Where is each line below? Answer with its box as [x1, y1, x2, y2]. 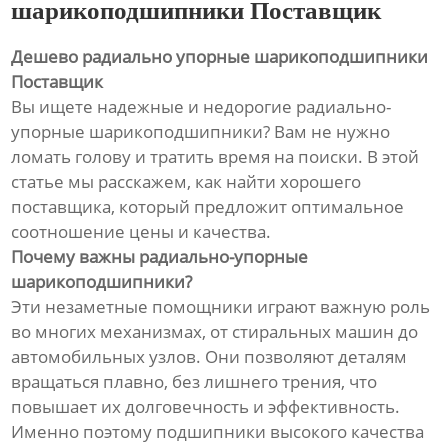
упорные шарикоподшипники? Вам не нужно [11, 120, 391, 144]
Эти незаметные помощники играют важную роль [11, 295, 431, 319]
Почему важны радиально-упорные [11, 245, 309, 269]
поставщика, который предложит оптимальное [11, 195, 405, 219]
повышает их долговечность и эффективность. [11, 395, 401, 419]
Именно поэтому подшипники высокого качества [11, 420, 425, 444]
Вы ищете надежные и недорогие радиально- [11, 95, 392, 119]
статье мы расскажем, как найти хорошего [11, 170, 362, 194]
